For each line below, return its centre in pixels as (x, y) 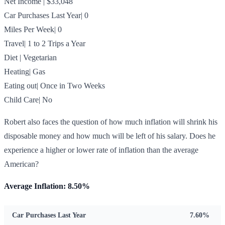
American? (21, 164)
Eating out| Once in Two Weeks (54, 85)
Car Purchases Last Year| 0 (46, 15)
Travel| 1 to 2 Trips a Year (45, 43)
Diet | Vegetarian (30, 57)
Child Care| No (28, 99)
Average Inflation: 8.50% (47, 186)
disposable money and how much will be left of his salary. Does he (110, 136)
